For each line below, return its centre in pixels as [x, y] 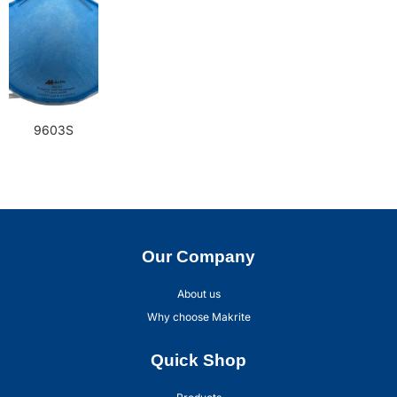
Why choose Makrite [198, 317]
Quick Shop [198, 361]
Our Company [198, 257]
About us [198, 294]
